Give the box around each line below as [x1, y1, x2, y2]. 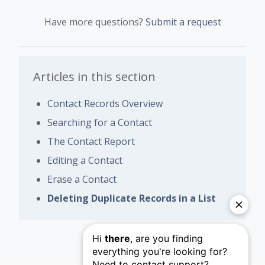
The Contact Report [47, 134, 135, 148]
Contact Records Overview [47, 96, 163, 110]
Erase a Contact [47, 172, 117, 186]
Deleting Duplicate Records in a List [47, 191, 216, 205]
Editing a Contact [47, 153, 122, 167]
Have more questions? [44, 15, 146, 28]
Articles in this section [33, 68, 156, 85]
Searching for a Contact [47, 115, 152, 129]
